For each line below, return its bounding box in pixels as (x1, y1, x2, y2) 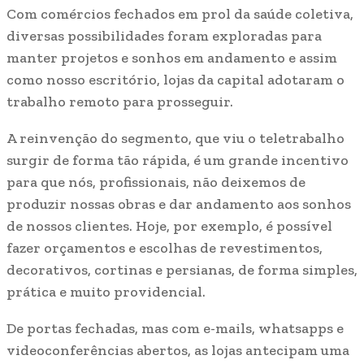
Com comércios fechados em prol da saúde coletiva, (6, 5, 353, 24)
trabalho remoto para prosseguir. (6, 93, 233, 111)
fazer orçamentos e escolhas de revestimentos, (6, 239, 323, 258)
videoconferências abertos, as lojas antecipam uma (6, 341, 349, 360)
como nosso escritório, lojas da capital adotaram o (6, 71, 344, 89)
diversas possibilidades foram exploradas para (6, 27, 322, 45)
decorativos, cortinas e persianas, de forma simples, (6, 261, 357, 279)
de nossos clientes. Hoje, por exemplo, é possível (6, 217, 332, 236)
